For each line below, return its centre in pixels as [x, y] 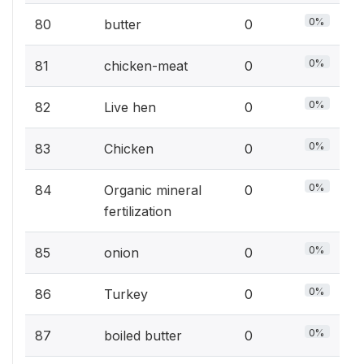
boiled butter [143, 336]
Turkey [126, 294]
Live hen [130, 107]
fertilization [138, 211]
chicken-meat [146, 66]
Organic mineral [153, 190]
